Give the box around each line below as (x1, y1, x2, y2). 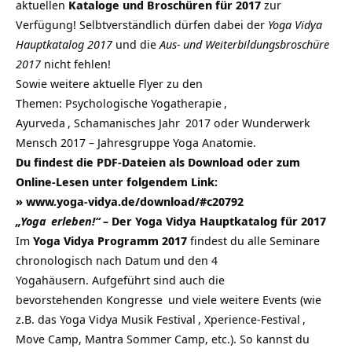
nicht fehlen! (41, 56, 111, 71)
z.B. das (16, 311, 60, 327)
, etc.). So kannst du (205, 331, 310, 346)
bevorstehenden (16, 291, 106, 307)
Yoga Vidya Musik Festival (60, 311, 196, 327)
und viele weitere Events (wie (165, 291, 321, 307)
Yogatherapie (151, 95, 222, 111)
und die (112, 36, 159, 52)
